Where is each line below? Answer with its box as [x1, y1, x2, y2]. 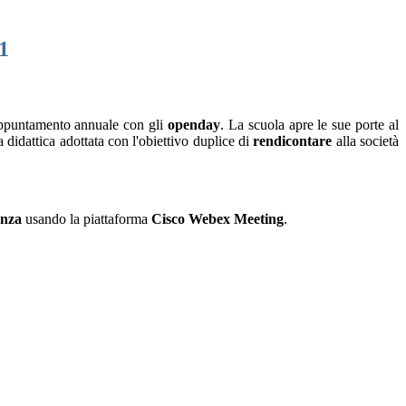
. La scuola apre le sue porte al [220, 116, 399, 132]
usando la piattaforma [22, 210, 151, 227]
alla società [332, 132, 400, 149]
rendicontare [253, 132, 333, 149]
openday [168, 116, 220, 132]
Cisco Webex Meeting [151, 210, 284, 227]
